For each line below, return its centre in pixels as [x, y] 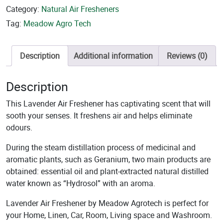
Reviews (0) [187, 56]
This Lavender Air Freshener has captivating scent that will [108, 104]
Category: [24, 9]
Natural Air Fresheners [80, 9]
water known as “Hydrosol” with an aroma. [81, 183]
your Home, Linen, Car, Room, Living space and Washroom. [109, 215]
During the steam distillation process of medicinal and [101, 148]
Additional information [113, 56]
